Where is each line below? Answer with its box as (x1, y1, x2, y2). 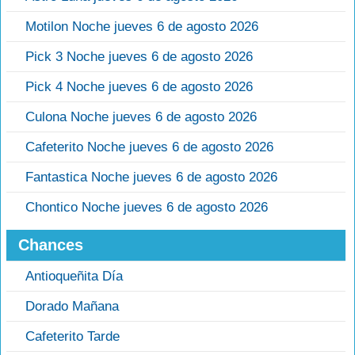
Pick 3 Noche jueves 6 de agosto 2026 (25, 49, 253, 65)
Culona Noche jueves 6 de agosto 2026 (25, 109, 257, 125)
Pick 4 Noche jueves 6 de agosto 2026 (25, 79, 253, 95)
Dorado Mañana (25, 299, 119, 315)
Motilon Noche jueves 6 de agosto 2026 (25, 19, 258, 35)
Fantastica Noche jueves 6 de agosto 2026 (25, 170, 277, 185)
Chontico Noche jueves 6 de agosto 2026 (25, 200, 268, 216)
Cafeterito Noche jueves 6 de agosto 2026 (25, 139, 273, 155)
